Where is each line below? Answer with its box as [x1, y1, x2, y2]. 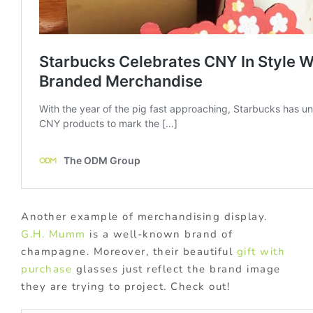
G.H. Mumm [21, 227, 86, 242]
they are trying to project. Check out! [21, 279, 230, 294]
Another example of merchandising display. [21, 210, 268, 224]
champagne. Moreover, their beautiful [21, 245, 237, 259]
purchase [21, 262, 72, 277]
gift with [236, 245, 285, 259]
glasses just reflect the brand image [72, 262, 281, 277]
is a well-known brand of [85, 227, 233, 242]
